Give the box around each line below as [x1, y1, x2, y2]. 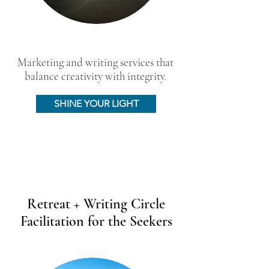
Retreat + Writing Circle [27, 195, 165, 213]
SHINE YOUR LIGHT [53, 98, 139, 109]
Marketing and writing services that [17, 55, 174, 69]
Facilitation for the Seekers [20, 213, 172, 230]
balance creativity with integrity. [24, 69, 167, 83]
